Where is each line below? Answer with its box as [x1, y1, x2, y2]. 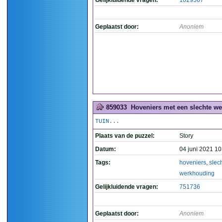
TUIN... [95, 118, 119, 125]
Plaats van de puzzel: [95, 132, 155, 139]
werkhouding [179, 170, 215, 177]
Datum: [95, 146, 116, 153]
